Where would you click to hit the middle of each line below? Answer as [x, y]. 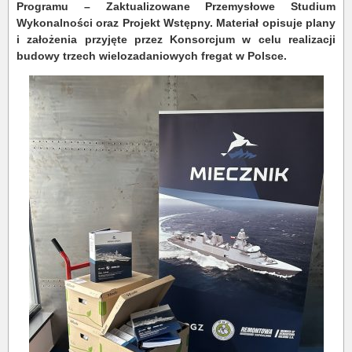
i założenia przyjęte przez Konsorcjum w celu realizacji [176, 39]
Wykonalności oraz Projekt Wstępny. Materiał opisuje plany [176, 23]
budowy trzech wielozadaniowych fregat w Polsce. [152, 56]
